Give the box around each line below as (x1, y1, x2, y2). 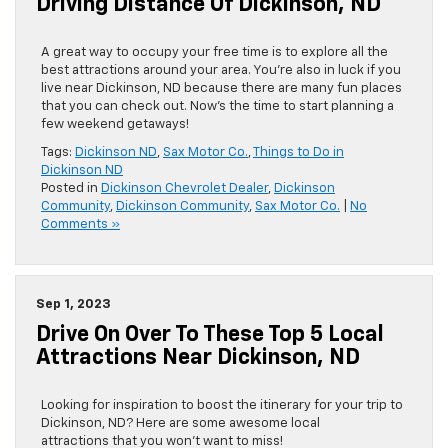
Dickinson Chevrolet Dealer (101, 182, 268, 196)
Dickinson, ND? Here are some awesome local (41, 417, 320, 431)
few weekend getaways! (41, 118, 189, 132)
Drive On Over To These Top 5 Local (36, 324, 384, 347)
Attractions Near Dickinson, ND (36, 347, 360, 370)
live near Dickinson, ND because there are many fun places (41, 82, 402, 96)
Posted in (41, 182, 101, 196)
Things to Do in (253, 146, 344, 160)
